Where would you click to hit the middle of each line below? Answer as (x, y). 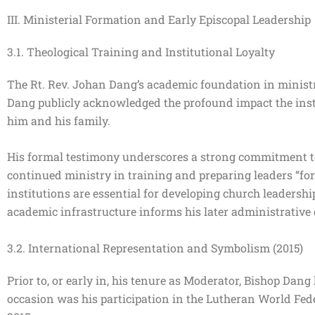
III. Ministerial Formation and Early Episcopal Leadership (159, 19)
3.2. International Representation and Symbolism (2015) (155, 247)
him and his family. (63, 120)
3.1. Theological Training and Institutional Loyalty (141, 51)
